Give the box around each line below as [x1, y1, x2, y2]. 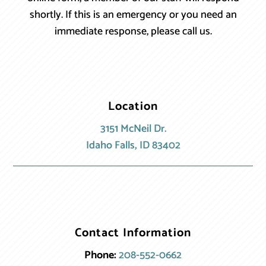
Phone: [84, 246, 116, 264]
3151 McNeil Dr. [100, 119, 166, 138]
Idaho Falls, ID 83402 [85, 136, 180, 154]
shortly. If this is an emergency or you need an [29, 5, 237, 24]
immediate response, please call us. [54, 22, 212, 40]
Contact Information [75, 223, 191, 243]
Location [108, 96, 158, 116]
